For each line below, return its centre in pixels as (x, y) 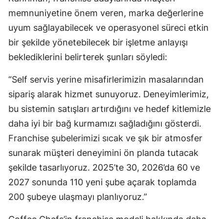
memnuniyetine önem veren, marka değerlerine (106, 13)
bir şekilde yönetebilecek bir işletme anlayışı (98, 43)
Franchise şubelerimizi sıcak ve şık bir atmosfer (105, 138)
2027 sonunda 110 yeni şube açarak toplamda (102, 182)
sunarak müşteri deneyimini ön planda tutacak (103, 153)
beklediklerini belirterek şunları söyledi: (88, 57)
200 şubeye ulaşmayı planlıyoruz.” (78, 197)
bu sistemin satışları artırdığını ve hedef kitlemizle (109, 109)
